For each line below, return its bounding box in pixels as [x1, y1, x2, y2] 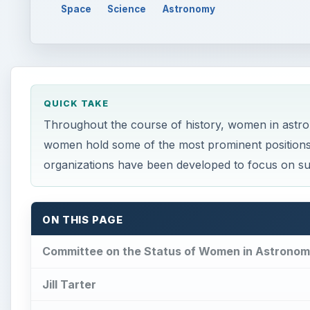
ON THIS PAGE [42, 214, 123, 227]
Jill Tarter [42, 277, 96, 291]
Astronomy [163, 3, 216, 15]
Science [107, 3, 147, 15]
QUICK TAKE [43, 98, 109, 109]
